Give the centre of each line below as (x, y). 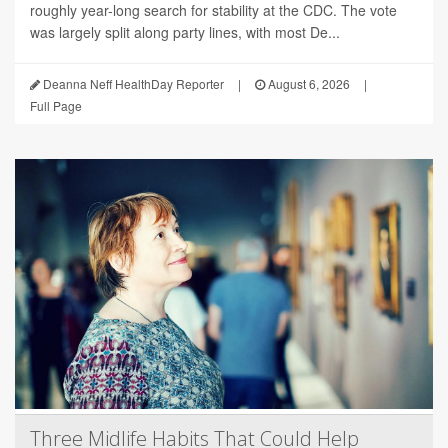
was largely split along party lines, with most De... (185, 32)
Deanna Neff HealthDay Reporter (132, 84)
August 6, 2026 (307, 84)
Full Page (56, 106)
